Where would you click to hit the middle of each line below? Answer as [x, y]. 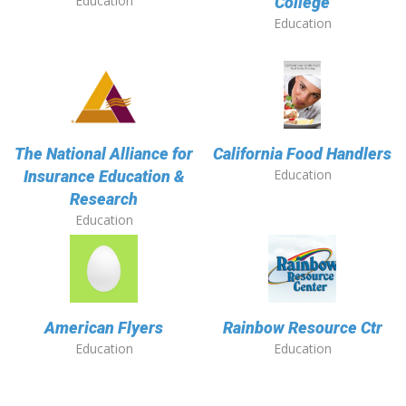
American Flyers [104, 328]
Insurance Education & [104, 177]
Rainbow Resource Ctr [302, 328]
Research [104, 199]
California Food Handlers [302, 154]
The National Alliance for [104, 154]
